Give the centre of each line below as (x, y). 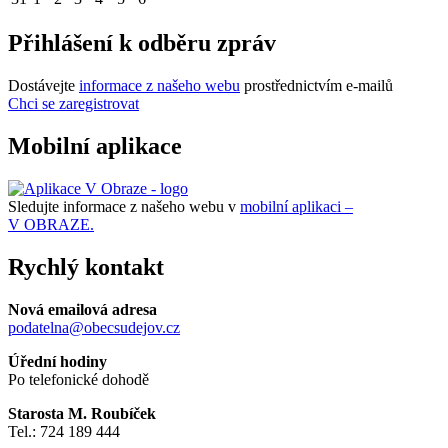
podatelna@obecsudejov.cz (94, 327)
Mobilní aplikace (95, 146)
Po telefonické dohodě (78, 379)
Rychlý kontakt (86, 267)
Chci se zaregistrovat (73, 104)
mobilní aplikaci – (296, 207)
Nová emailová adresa (82, 309)
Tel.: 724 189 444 (66, 431)
